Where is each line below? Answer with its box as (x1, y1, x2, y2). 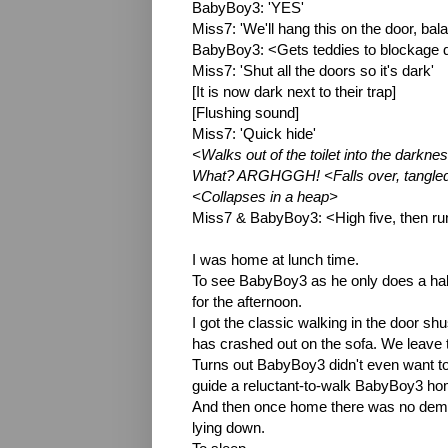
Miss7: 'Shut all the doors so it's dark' (192, 62, 434, 79)
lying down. (192, 419, 265, 436)
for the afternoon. (192, 293, 302, 310)
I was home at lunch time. (192, 251, 359, 268)
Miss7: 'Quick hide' (192, 125, 316, 142)
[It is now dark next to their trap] (192, 83, 396, 100)
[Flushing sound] (192, 104, 299, 121)
